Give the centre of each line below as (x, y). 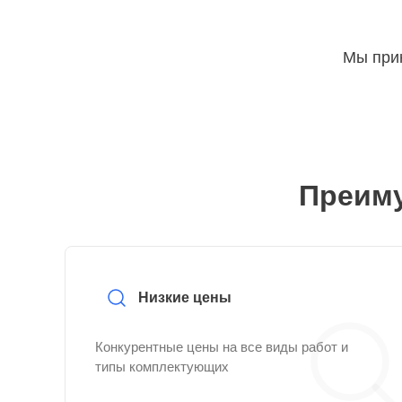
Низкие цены (185, 297)
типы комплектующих (162, 367)
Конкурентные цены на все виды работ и (222, 347)
